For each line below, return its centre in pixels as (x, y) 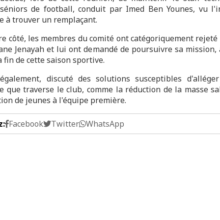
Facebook (26, 124)
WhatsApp (105, 124)
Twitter (65, 124)
